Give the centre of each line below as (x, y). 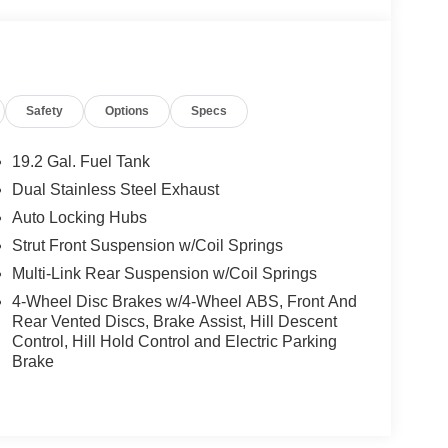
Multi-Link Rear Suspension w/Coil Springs (164, 274)
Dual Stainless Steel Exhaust (115, 190)
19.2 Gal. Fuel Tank (80, 162)
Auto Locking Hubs (79, 218)
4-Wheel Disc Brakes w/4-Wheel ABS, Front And (184, 302)
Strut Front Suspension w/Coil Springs (147, 246)
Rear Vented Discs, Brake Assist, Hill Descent (174, 322)
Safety (45, 110)
